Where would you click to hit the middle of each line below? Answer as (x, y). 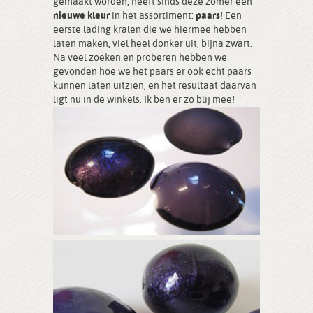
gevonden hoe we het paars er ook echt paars (152, 72)
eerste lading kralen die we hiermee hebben (150, 30)
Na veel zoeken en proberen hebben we (140, 58)
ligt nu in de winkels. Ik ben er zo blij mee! (144, 100)
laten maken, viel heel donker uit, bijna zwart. (153, 44)
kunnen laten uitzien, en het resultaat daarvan (155, 86)
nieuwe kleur (81, 16)
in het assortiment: (153, 16)
